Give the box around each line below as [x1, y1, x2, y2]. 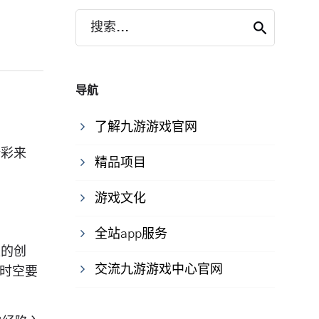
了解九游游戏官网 [95, 121, 197, 135]
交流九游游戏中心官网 [95, 263, 223, 277]
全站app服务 [95, 228, 167, 241]
